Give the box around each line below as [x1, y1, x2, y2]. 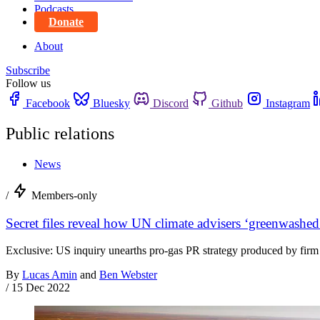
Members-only [31, 189, 97, 201]
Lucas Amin [22, 269, 77, 281]
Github [211, 97, 243, 109]
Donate [49, 16, 84, 28]
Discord [153, 97, 189, 109]
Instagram [266, 97, 310, 109]
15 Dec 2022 [11, 281, 70, 294]
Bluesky [93, 97, 130, 109]
